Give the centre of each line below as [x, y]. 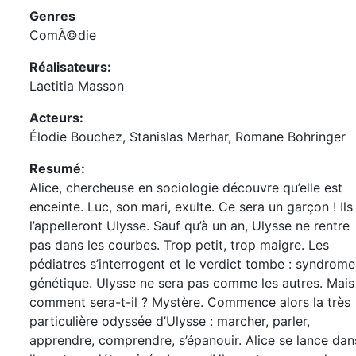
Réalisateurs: [70, 67]
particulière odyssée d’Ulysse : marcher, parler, [169, 321]
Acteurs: [56, 118]
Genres [52, 16]
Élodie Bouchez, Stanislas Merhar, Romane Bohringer [187, 137]
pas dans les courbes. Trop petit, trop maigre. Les [179, 245]
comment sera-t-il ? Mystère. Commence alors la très [190, 302]
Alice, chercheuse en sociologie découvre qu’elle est [186, 188]
